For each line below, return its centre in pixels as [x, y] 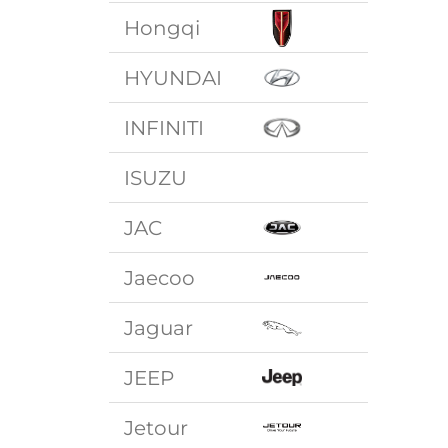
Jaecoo [160, 277]
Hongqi [162, 27]
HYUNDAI [173, 77]
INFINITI [164, 127]
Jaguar [159, 327]
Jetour [156, 427]
